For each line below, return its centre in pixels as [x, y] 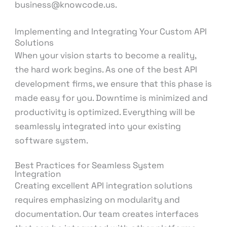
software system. [52, 140]
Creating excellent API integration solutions [104, 185]
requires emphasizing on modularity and [98, 199]
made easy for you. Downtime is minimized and [111, 98]
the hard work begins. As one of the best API [106, 69]
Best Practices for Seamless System [90, 165]
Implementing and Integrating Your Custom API [111, 31]
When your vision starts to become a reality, [106, 55]
